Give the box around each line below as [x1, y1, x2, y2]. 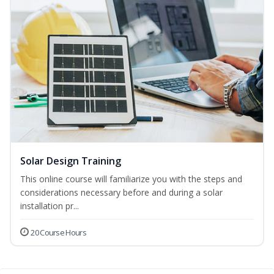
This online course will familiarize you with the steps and [20, 173, 242, 185]
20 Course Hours [31, 227, 86, 239]
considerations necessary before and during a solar [20, 187, 223, 199]
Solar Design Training [20, 154, 121, 168]
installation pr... [20, 200, 79, 212]
